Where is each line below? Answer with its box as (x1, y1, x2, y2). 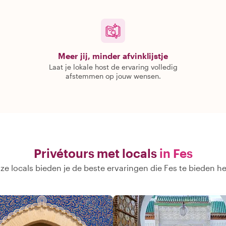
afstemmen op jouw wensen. (65, 72, 161, 80)
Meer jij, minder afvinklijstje (58, 51, 168, 61)
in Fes (159, 146, 193, 160)
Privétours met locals (33, 146, 157, 160)
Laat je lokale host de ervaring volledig (48, 63, 178, 71)
